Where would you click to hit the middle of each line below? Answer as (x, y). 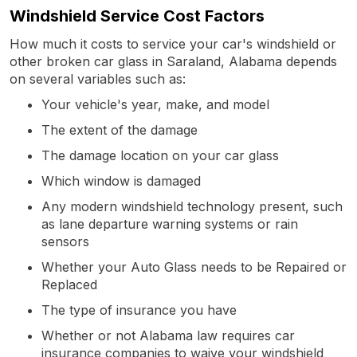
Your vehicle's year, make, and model (155, 104)
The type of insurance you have (139, 310)
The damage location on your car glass (160, 155)
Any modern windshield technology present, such (192, 206)
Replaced (69, 284)
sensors (65, 241)
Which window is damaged (121, 180)
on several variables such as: (98, 78)
